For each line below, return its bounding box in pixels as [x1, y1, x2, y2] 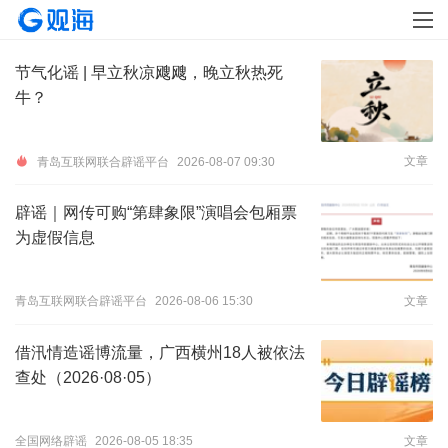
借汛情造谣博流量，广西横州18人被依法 [15, 344, 305, 361]
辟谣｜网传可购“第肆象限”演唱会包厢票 [15, 204, 297, 221]
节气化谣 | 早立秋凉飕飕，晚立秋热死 [15, 64, 283, 81]
